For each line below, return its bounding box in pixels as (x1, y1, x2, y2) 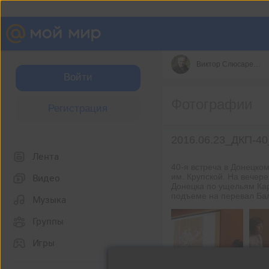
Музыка (32, 195, 66, 205)
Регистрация (48, 103, 107, 114)
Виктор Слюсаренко (253, 60, 261, 68)
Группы (32, 216, 64, 227)
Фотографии (171, 96, 252, 112)
